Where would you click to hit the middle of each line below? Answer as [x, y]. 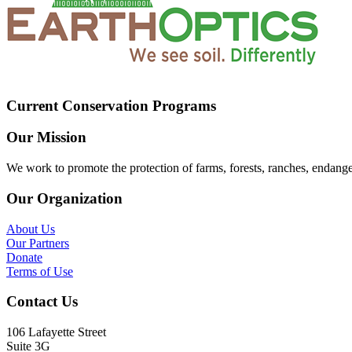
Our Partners [38, 243]
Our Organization [64, 198]
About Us [31, 229]
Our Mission [46, 137]
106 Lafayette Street [56, 332]
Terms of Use [40, 271]
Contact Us [42, 302]
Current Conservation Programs [111, 105]
